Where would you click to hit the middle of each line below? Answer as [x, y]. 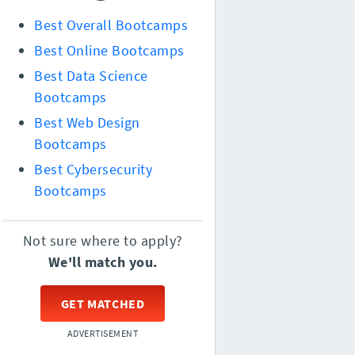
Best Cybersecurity [94, 170]
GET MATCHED [103, 304]
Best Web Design [87, 123]
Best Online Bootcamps [109, 51]
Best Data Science [91, 76]
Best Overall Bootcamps [111, 25]
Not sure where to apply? [103, 241]
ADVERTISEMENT [103, 334]
